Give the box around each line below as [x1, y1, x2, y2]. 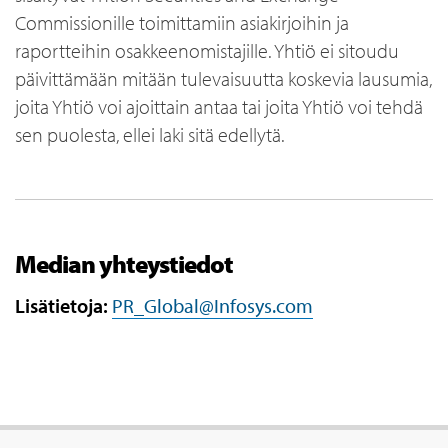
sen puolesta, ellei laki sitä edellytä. [15, 122, 284, 147]
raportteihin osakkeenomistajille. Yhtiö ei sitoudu [15, 38, 399, 63]
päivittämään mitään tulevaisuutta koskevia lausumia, [15, 66, 432, 91]
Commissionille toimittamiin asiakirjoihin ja [15, 10, 349, 35]
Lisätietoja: [15, 293, 112, 318]
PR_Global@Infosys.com [112, 293, 313, 318]
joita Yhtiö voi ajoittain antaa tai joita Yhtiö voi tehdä [15, 94, 423, 119]
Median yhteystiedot [15, 248, 233, 279]
